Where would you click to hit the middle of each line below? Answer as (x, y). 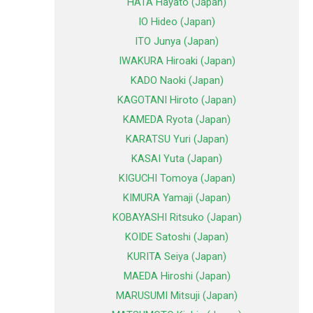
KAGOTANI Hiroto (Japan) (177, 100)
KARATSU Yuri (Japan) (177, 139)
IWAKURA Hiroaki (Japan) (177, 61)
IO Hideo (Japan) (177, 22)
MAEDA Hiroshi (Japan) (177, 276)
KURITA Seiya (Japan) (177, 257)
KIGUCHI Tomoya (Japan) (177, 179)
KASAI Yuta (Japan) (177, 159)
